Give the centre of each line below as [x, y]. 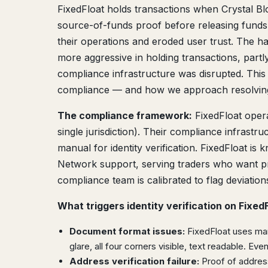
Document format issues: [127, 231]
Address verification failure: [134, 261]
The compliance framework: [125, 115]
